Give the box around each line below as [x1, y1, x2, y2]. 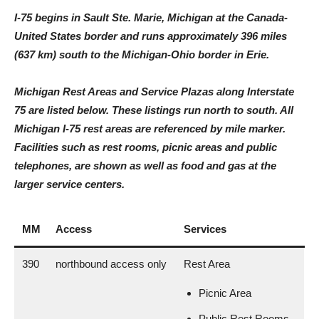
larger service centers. [14, 178, 125, 190]
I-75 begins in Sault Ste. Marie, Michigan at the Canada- [14, 11, 288, 23]
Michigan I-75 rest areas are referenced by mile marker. [14, 122, 286, 135]
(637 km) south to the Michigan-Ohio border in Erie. [14, 48, 272, 61]
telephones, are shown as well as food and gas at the [14, 159, 276, 172]
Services [184, 223, 226, 235]
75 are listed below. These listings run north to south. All [14, 104, 293, 116]
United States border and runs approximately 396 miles [14, 30, 287, 42]
